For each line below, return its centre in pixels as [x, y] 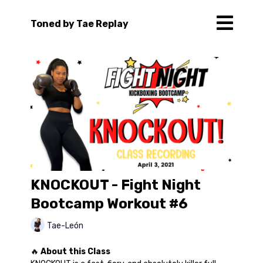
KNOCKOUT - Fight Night [115, 185]
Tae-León [65, 225]
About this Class [75, 252]
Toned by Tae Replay [79, 23]
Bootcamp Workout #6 [109, 204]
